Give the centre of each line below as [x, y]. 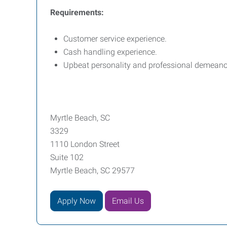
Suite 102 [67, 157]
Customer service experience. [115, 39]
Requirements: [77, 12]
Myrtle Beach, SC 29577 [92, 171]
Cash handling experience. [111, 52]
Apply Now [77, 201]
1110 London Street [85, 144]
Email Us [128, 201]
